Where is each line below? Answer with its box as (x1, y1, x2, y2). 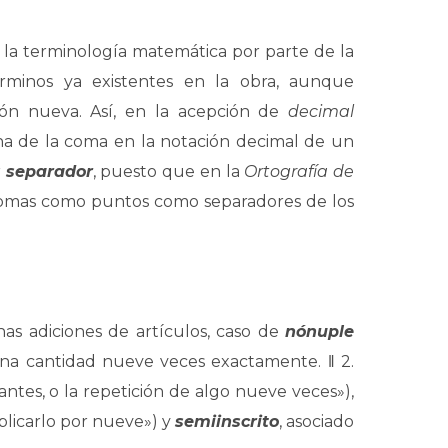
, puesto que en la (92, 162, 245, 181)
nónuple (285, 322, 354, 341)
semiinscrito (175, 412, 279, 431)
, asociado (279, 412, 354, 431)
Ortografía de (244, 162, 355, 181)
